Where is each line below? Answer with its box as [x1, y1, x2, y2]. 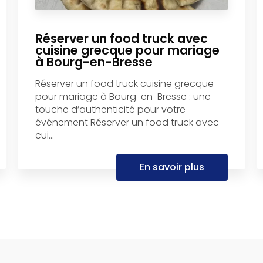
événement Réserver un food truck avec [35, 116, 219, 130]
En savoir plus [140, 160, 205, 174]
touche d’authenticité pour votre [35, 103, 186, 117]
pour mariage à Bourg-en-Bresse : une [35, 90, 211, 104]
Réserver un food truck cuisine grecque [35, 77, 214, 91]
